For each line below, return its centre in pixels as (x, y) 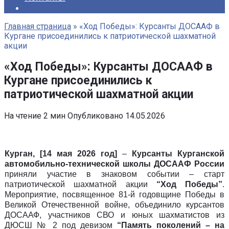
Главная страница (38, 26)
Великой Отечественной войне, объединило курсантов (114, 205)
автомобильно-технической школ (74, 164)
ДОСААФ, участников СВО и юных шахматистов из (114, 215)
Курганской (201, 154)
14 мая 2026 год (78, 154)
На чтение (23, 116)
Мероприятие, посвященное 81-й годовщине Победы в (114, 195)
